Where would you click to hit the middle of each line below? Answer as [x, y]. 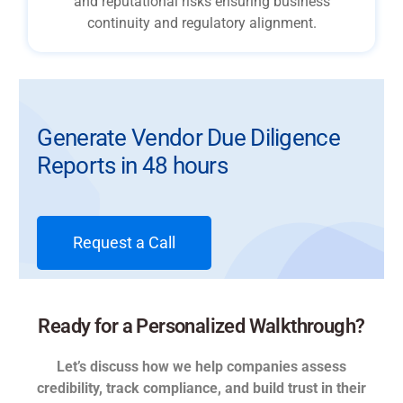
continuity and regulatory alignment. [201, 23]
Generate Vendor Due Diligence [188, 138]
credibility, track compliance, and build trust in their [201, 389]
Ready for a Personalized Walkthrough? [201, 327]
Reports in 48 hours [133, 166]
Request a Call [125, 243]
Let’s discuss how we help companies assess [201, 367]
